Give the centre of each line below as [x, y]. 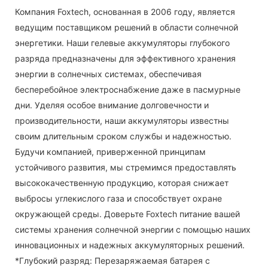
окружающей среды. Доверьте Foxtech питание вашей [127, 214]
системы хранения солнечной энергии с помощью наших [133, 229]
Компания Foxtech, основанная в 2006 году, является [125, 11]
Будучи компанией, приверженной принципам [110, 151]
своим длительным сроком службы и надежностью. [123, 136]
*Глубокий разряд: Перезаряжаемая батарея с [112, 260]
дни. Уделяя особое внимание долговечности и [112, 105]
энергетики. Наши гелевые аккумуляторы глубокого [122, 42]
